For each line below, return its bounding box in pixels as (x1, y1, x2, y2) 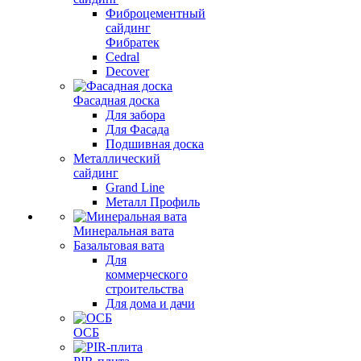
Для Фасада (106, 122, 169, 136)
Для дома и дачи (106, 297, 195, 310)
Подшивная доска (106, 137, 204, 151)
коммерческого (106, 268, 188, 281)
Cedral (106, 50, 139, 64)
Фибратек (106, 35, 160, 49)
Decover (106, 64, 149, 78)
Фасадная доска (73, 93, 160, 107)
